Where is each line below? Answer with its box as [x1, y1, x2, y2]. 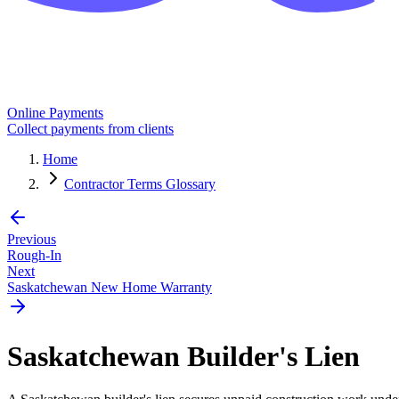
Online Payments [7, 105, 103, 121]
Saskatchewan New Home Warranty [7, 280, 212, 296]
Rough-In [7, 248, 61, 264]
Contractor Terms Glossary [64, 176, 216, 192]
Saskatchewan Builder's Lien [7, 339, 360, 372]
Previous [7, 232, 56, 248]
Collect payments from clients [7, 121, 174, 137]
